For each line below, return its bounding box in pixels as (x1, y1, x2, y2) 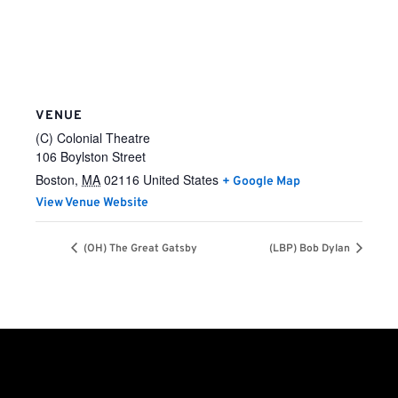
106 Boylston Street (36, 147, 146, 165)
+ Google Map (222, 174, 300, 189)
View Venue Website (36, 195, 148, 211)
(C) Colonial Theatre (36, 129, 150, 147)
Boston (36, 171, 75, 188)
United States (143, 171, 219, 188)
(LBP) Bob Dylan (269, 242, 353, 257)
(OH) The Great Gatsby (81, 242, 197, 257)
